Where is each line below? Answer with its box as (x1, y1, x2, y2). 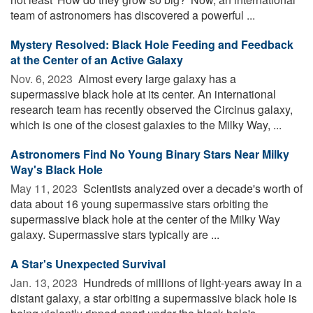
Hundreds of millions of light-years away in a (80, 274, 302, 291)
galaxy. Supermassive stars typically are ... (10, 226, 219, 242)
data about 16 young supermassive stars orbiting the (10, 195, 268, 212)
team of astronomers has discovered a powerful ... (10, 6, 255, 23)
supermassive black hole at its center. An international (10, 85, 276, 102)
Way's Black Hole (10, 161, 103, 177)
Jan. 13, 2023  (10, 274, 80, 291)
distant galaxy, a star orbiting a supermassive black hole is (10, 289, 297, 306)
